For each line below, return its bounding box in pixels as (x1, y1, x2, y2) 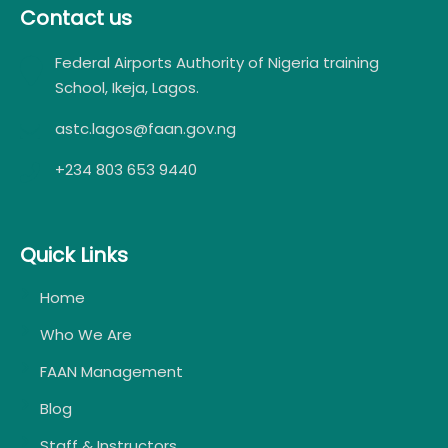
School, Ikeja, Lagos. (55, 77, 199, 99)
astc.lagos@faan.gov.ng (55, 118, 236, 140)
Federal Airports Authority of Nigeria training (55, 52, 379, 74)
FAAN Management (40, 361, 183, 383)
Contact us (20, 4, 132, 33)
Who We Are (40, 324, 132, 346)
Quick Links (20, 241, 128, 270)
